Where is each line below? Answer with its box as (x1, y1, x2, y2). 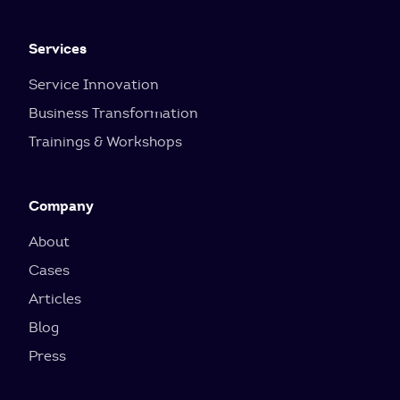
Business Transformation (29, 104, 198, 121)
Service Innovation (29, 76, 159, 93)
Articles (29, 290, 81, 307)
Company (29, 196, 94, 215)
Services (29, 39, 87, 58)
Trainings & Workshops (29, 133, 182, 150)
